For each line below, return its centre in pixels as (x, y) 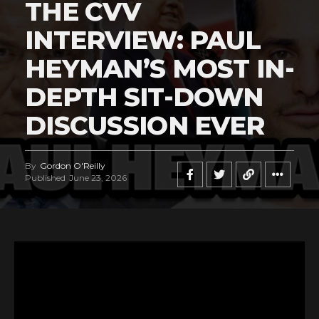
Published (45, 178)
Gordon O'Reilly (73, 166)
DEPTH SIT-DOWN (144, 97)
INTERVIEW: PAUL (143, 40)
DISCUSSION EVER (145, 125)
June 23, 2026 (98, 178)
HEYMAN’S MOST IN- (159, 68)
